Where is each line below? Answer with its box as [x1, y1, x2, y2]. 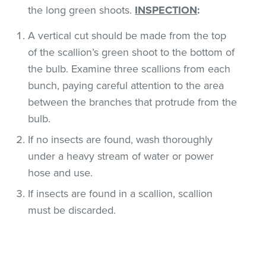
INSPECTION [135, 3, 198, 17]
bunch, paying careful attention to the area [28, 78, 224, 92]
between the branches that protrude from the [28, 95, 237, 109]
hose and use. [28, 166, 93, 179]
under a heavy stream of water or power [28, 149, 214, 163]
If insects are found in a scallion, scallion [28, 186, 213, 200]
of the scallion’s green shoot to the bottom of [28, 45, 235, 59]
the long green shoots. [28, 3, 135, 17]
